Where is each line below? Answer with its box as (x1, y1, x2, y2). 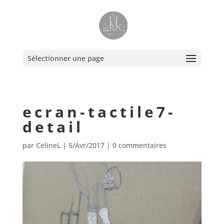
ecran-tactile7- (22, 101, 176, 122)
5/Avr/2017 (68, 140, 104, 150)
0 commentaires (112, 140, 166, 150)
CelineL (35, 140, 60, 150)
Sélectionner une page (27, 53, 104, 63)
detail (22, 116, 83, 137)
